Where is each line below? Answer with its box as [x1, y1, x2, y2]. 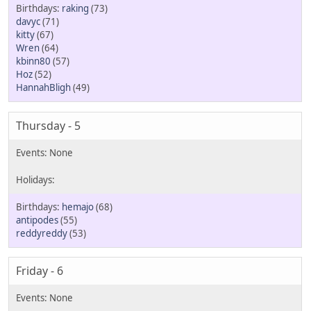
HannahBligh [16, 81, 71, 94]
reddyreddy [16, 226, 67, 239]
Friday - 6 [16, 263, 63, 279]
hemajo [62, 200, 94, 213]
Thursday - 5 [16, 117, 81, 133]
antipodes [16, 213, 58, 226]
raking [62, 2, 89, 15]
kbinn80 [16, 55, 51, 68]
